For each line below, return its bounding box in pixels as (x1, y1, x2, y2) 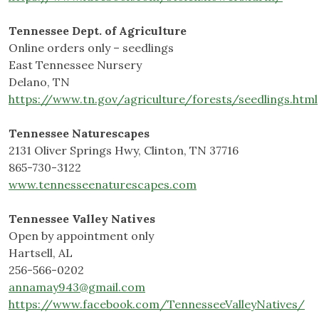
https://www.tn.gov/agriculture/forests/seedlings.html (9, 92, 318, 107)
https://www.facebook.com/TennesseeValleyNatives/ (9, 297, 305, 312)
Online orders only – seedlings (9, 41, 174, 56)
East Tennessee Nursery (9, 58, 142, 73)
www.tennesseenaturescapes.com (9, 177, 197, 192)
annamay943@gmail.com (9, 280, 145, 295)
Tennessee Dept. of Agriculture (9, 23, 187, 38)
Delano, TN (9, 75, 70, 90)
